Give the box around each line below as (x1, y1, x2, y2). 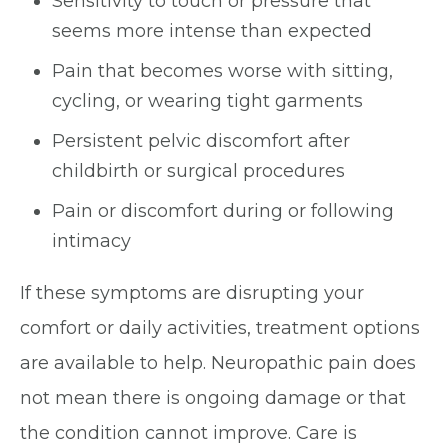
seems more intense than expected (52, 20, 372, 42)
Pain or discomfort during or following (52, 200, 394, 222)
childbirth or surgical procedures (52, 160, 345, 182)
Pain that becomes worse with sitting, (52, 60, 393, 82)
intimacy (52, 230, 131, 252)
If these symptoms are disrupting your (20, 282, 364, 304)
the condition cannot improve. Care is (20, 422, 357, 444)
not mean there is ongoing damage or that (20, 387, 406, 409)
